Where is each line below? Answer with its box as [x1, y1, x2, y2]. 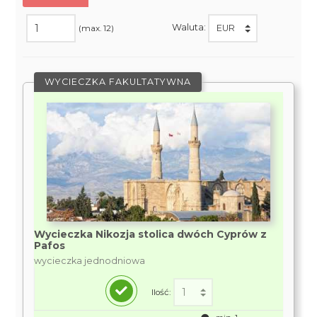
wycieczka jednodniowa [34, 255, 146, 266]
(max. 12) [79, 23, 115, 33]
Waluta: [171, 22, 208, 33]
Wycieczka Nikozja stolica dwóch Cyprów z [34, 228, 267, 241]
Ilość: [151, 287, 171, 297]
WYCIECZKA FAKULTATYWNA [45, 76, 192, 87]
